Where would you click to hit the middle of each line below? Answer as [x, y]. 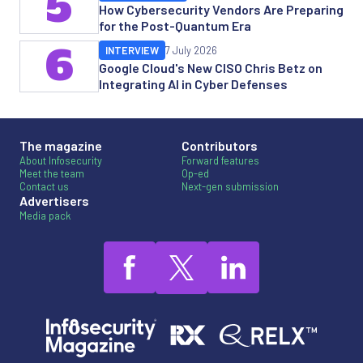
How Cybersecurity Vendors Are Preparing [221, 10]
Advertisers [54, 201]
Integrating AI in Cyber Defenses [193, 84]
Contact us [44, 187]
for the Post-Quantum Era [175, 26]
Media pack [45, 216]
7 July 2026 [191, 51]
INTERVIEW [132, 51]
